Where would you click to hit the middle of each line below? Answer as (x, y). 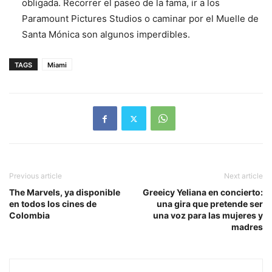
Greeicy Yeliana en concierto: (203, 192)
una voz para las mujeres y (208, 216)
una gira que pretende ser (210, 204)
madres (247, 227)
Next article (243, 176)
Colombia (29, 216)
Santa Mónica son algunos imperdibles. (106, 35)
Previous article (36, 176)
